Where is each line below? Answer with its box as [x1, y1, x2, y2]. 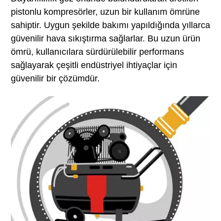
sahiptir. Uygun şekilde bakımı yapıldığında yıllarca [10, 20, 210, 30]
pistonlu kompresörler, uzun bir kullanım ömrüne [10, 6, 200, 17]
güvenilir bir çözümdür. [10, 73, 100, 83]
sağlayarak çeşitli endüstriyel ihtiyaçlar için [10, 60, 177, 70]
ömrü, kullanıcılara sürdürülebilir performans [10, 46, 184, 57]
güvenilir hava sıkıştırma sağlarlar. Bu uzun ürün [10, 33, 200, 43]
